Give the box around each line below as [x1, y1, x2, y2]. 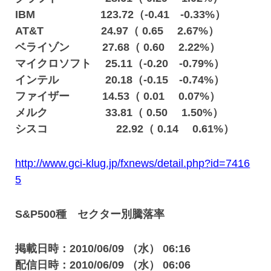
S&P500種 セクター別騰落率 [15, 208, 165, 220]
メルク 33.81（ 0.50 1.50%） [15, 106, 224, 119]
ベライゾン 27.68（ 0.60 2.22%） [15, 41, 221, 53]
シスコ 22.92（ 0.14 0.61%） [15, 123, 235, 135]
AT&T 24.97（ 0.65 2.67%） [15, 25, 220, 37]
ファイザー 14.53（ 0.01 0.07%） [15, 90, 221, 102]
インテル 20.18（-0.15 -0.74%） [15, 74, 225, 86]
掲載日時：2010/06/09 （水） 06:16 [15, 243, 191, 255]
